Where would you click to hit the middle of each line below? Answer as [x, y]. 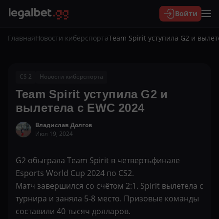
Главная [22, 38]
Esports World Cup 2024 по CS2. [75, 173]
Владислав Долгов [64, 125]
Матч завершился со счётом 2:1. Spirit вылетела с [109, 186]
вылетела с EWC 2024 [80, 108]
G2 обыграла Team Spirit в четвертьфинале [98, 160]
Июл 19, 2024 [54, 134]
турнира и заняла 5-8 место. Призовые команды [107, 198]
